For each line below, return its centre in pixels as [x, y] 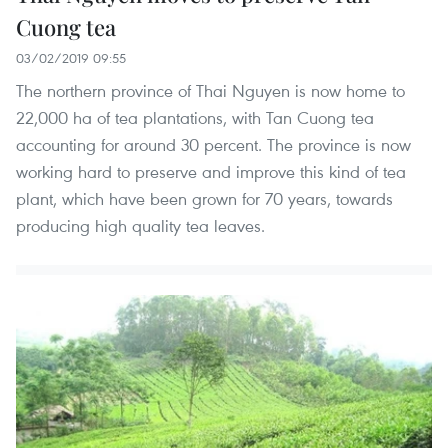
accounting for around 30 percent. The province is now [213, 144]
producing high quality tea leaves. [140, 225]
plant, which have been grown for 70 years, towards [204, 198]
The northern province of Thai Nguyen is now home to [210, 90]
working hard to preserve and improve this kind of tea [211, 171]
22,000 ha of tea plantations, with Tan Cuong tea [195, 117]
